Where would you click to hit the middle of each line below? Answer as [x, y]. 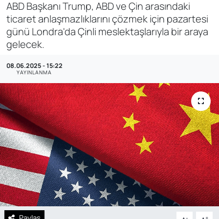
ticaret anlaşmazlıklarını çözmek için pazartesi [107, 19]
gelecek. [25, 44]
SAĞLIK [41, 17]
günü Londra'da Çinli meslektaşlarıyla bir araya [107, 31]
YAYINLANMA [34, 73]
